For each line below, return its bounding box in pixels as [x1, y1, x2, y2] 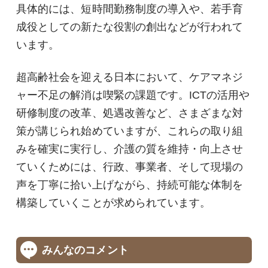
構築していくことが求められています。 [16, 197, 211, 209]
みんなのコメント [41, 243, 129, 256]
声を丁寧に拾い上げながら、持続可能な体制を [16, 179, 243, 191]
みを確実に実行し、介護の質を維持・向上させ [16, 143, 243, 156]
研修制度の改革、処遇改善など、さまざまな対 [16, 107, 243, 120]
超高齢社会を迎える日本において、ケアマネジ [16, 71, 243, 84]
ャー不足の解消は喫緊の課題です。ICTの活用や [16, 89, 250, 102]
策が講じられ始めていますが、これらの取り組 [16, 125, 243, 138]
